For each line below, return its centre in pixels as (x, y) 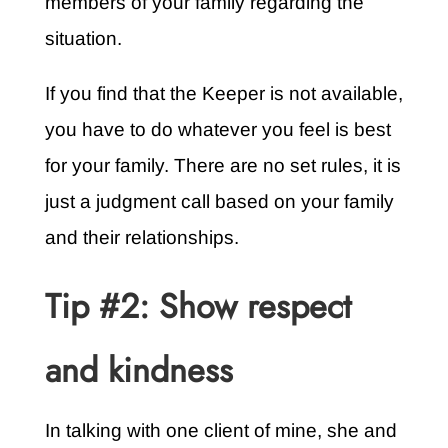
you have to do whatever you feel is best (217, 130)
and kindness (138, 371)
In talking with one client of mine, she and (220, 431)
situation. (83, 39)
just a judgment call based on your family (219, 202)
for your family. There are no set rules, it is (222, 166)
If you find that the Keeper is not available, (223, 94)
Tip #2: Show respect (197, 307)
